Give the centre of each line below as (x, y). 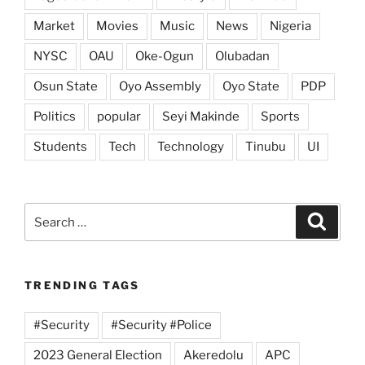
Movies (117, 26)
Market (54, 26)
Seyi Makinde (201, 116)
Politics (55, 116)
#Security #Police (161, 325)
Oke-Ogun (165, 56)
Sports (280, 116)
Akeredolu (213, 355)
